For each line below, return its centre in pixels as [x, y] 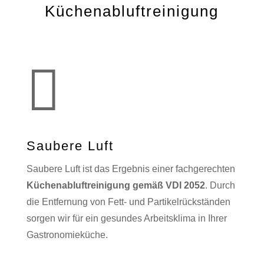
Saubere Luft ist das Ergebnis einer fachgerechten [131, 169]
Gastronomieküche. [67, 235]
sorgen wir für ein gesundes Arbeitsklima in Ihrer [126, 219]
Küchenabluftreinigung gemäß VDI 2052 [115, 186]
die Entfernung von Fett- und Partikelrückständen [128, 202]
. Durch [220, 186]
